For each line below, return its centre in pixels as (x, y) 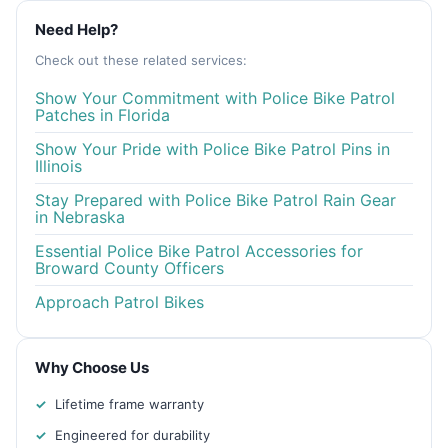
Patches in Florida (102, 115)
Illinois (58, 166)
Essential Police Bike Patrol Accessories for (199, 251)
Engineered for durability (132, 435)
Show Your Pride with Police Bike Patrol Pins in (212, 149)
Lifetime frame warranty (129, 404)
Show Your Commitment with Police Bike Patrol (215, 98)
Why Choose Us (92, 368)
